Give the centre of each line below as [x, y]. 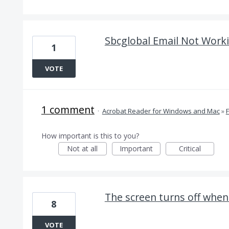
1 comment [68, 110]
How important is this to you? [90, 136]
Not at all [83, 148]
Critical [190, 148]
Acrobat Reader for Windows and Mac [161, 111]
